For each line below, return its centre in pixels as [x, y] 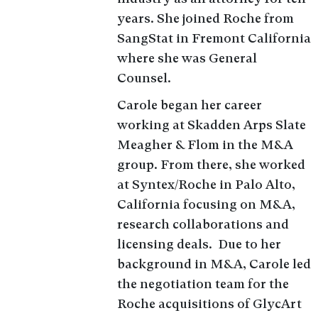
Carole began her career [189, 105]
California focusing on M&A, [206, 204]
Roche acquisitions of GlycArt [209, 303]
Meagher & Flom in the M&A [205, 144]
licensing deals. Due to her [199, 244]
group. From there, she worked [211, 164]
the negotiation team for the [203, 284]
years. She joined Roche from [205, 18]
